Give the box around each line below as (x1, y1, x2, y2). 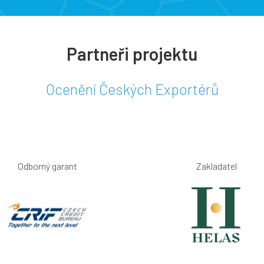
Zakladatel (196, 160, 237, 171)
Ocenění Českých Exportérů (45, 80, 219, 98)
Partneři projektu (67, 42, 197, 64)
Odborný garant (17, 160, 77, 171)
